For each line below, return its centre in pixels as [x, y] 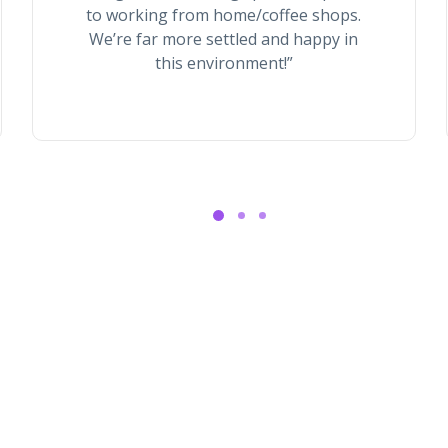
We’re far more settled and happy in [224, 39]
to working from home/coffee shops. [224, 15]
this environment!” [223, 63]
